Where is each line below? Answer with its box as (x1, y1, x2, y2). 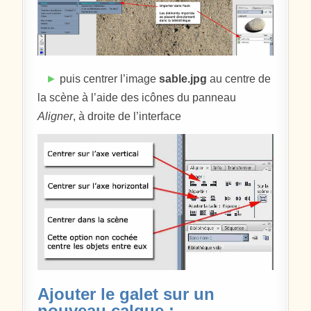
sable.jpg (159, 72, 208, 85)
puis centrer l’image (57, 72, 160, 85)
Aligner (37, 110, 74, 122)
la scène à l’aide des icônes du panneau (37, 91, 237, 103)
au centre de (207, 72, 271, 85)
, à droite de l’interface (73, 110, 182, 122)
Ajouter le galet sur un (37, 284, 215, 303)
